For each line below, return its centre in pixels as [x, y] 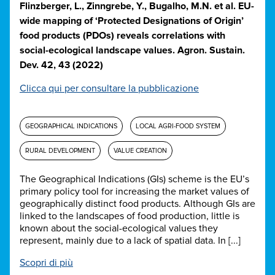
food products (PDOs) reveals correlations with [122, 36]
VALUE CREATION [140, 151]
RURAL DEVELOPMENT [60, 151]
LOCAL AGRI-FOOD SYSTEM [178, 126]
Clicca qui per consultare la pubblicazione [109, 89]
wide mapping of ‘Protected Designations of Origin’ [132, 21]
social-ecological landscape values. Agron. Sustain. [132, 51]
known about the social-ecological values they [119, 229]
